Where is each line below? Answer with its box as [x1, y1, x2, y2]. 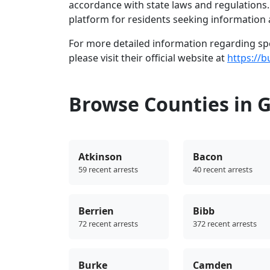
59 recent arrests [78, 164, 138, 175]
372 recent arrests [193, 218, 257, 230]
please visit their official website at [69, 51, 227, 65]
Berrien [78, 204, 114, 218]
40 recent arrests [193, 164, 253, 175]
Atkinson [78, 150, 122, 164]
